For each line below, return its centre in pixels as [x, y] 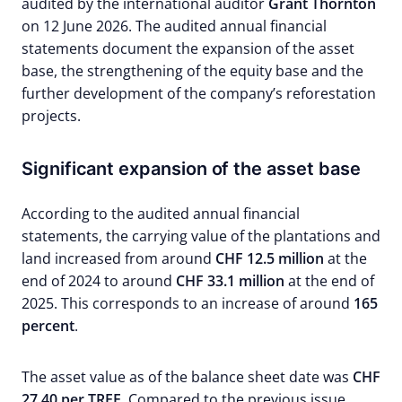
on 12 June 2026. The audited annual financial [174, 26]
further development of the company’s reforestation [199, 93]
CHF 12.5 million [270, 258]
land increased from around [118, 258]
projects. [51, 116]
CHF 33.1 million [230, 281]
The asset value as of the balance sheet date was [187, 377]
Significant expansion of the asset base [191, 169]
